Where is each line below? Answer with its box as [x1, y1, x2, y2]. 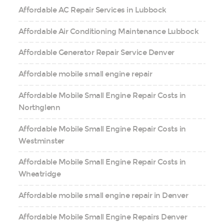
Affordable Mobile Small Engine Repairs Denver [18, 212, 187, 221]
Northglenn [18, 102, 60, 112]
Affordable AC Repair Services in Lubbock [18, 5, 166, 14]
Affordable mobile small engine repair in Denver [18, 191, 188, 200]
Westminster [18, 136, 64, 145]
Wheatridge [18, 169, 61, 179]
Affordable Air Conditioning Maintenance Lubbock [18, 26, 199, 36]
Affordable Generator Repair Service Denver [18, 48, 174, 57]
